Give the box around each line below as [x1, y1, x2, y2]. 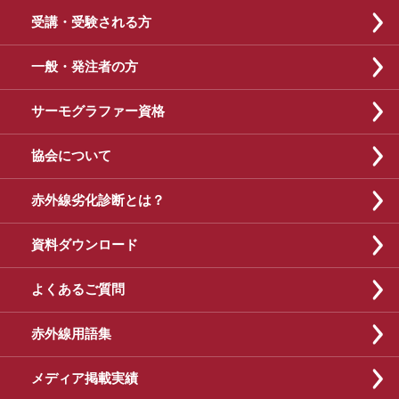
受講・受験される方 [31, 14, 151, 30]
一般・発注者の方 [31, 59, 138, 75]
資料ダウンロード [31, 237, 138, 253]
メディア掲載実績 [31, 370, 138, 387]
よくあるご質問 [31, 281, 125, 297]
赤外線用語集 [31, 326, 111, 342]
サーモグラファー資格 [31, 103, 165, 119]
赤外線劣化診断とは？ [31, 192, 165, 208]
